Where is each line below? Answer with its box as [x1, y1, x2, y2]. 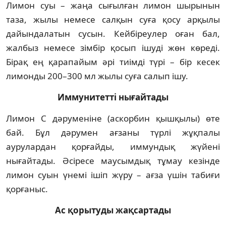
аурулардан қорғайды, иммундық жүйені [6, 140, 220, 152]
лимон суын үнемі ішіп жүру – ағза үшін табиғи [6, 168, 220, 181]
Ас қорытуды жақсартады [55, 204, 171, 216]
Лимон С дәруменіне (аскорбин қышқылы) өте [6, 112, 220, 124]
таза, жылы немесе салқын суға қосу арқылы [6, 13, 220, 25]
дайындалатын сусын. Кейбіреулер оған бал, [6, 27, 220, 39]
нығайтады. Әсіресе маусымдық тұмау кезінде [6, 154, 220, 166]
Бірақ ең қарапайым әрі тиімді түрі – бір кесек [6, 55, 220, 68]
